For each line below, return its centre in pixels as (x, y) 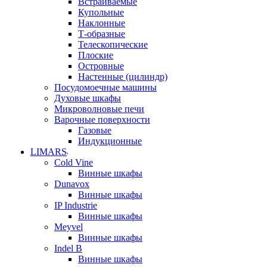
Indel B (68, 248)
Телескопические (113, 44)
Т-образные (102, 34)
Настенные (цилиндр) (123, 77)
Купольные (101, 12)
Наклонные (102, 23)
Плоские (96, 55)
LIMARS (49, 152)
